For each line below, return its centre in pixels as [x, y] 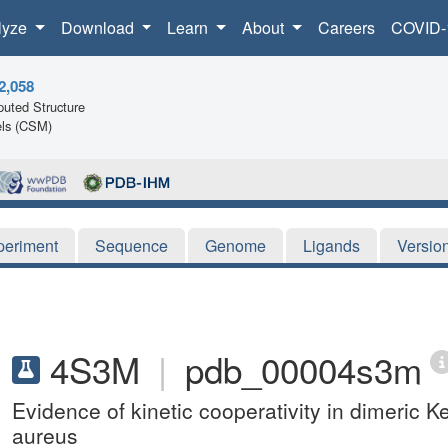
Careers [346, 27]
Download [99, 27]
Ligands [331, 245]
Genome [235, 245]
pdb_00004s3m [303, 368]
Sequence [131, 245]
